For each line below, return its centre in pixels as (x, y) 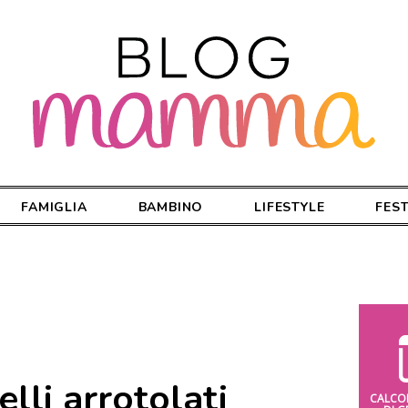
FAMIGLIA (54, 207)
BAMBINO (171, 207)
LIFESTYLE (290, 207)
